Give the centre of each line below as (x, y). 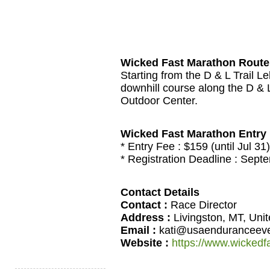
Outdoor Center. (159, 101)
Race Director (202, 205)
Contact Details (160, 192)
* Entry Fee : (152, 146)
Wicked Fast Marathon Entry (193, 133)
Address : (146, 217)
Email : (138, 230)
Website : (145, 243)
